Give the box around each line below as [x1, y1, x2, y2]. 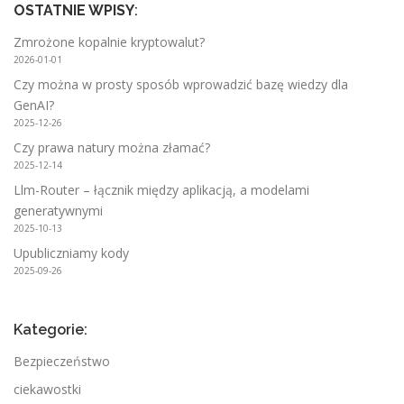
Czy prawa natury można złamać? [14, 139, 210, 157]
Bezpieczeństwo [14, 352, 110, 370]
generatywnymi [14, 202, 103, 220]
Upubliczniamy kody [14, 244, 129, 262]
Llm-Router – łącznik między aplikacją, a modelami [14, 181, 309, 199]
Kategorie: [14, 321, 87, 339]
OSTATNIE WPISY [14, 2, 134, 20]
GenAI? [14, 96, 54, 115]
